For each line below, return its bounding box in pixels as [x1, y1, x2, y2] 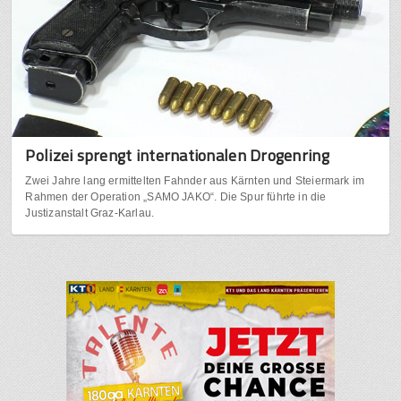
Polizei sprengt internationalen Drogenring [25, 142, 329, 167]
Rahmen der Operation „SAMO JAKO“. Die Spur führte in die [25, 190, 327, 203]
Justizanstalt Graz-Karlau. [25, 206, 155, 219]
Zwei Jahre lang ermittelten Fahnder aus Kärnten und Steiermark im [25, 174, 365, 187]
